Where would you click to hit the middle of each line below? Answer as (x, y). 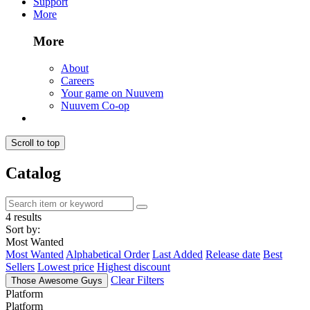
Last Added (177, 254)
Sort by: (23, 229)
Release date (233, 254)
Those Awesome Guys (57, 280)
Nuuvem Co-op (95, 105)
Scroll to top (35, 143)
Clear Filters (137, 280)
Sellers (20, 266)
